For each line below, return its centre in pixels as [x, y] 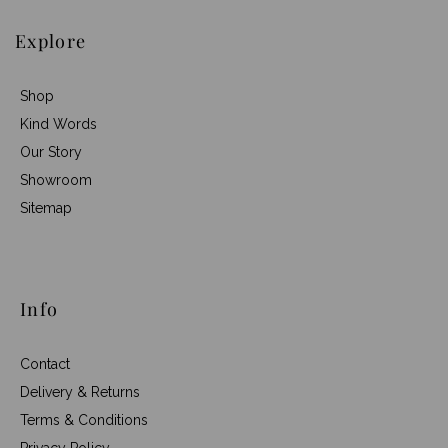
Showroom [56, 179]
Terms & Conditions [84, 419]
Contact [45, 363]
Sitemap [46, 207]
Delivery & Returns [80, 391]
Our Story [51, 151]
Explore [51, 40]
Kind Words [58, 123]
